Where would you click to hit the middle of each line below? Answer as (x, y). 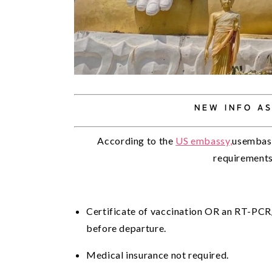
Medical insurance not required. (158, 255)
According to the (137, 141)
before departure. (126, 228)
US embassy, (204, 141)
